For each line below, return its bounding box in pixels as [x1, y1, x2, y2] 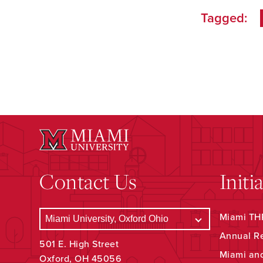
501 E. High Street [39, 238, 119, 251]
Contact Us [39, 167, 137, 197]
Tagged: [200, 11, 247, 26]
